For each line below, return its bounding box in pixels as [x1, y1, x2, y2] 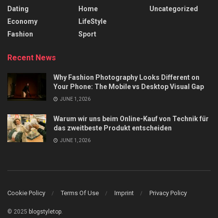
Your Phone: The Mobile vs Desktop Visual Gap [54, 83, 204, 91]
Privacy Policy [149, 189, 187, 197]
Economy [7, 18, 37, 25]
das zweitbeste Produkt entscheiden [54, 124, 172, 132]
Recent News [7, 53, 56, 62]
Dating [7, 5, 29, 13]
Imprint [114, 189, 134, 197]
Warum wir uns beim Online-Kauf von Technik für [54, 115, 209, 123]
